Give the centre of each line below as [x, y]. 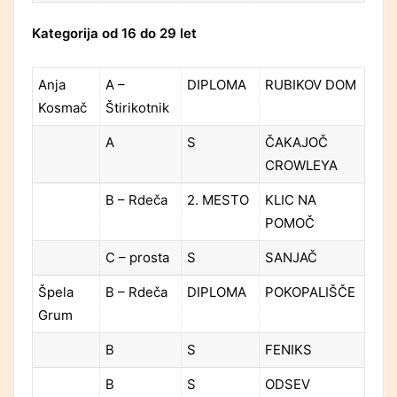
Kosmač [62, 108]
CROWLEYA [301, 166]
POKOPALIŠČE [310, 292]
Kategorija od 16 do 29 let [114, 34]
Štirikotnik [137, 108]
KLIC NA [291, 200]
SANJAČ [291, 258]
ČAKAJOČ [296, 143]
